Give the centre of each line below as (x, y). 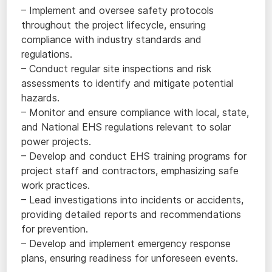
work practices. (56, 185)
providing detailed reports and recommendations (131, 214)
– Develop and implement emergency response (126, 243)
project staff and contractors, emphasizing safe (130, 171)
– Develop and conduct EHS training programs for (134, 156)
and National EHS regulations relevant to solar (126, 127)
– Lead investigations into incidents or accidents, (133, 200)
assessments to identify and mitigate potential (127, 83)
